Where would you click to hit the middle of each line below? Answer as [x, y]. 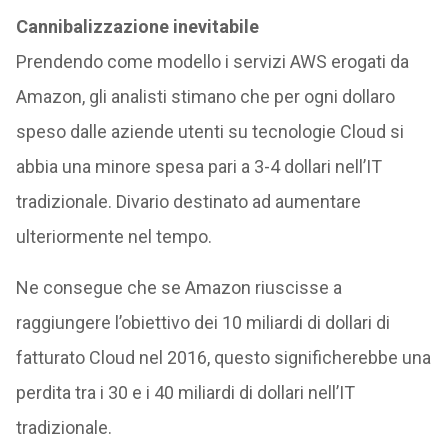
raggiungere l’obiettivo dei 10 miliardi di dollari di [202, 322]
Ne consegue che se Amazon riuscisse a [178, 287]
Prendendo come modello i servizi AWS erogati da [212, 61]
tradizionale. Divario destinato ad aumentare [188, 201]
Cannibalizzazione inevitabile [137, 26]
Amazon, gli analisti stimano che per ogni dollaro [205, 96]
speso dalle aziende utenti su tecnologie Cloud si [209, 131]
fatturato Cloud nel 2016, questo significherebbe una [223, 357]
